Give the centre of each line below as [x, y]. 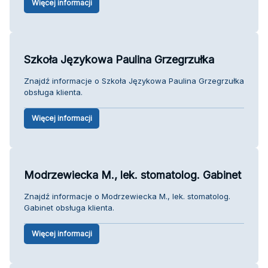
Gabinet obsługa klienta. [69, 207]
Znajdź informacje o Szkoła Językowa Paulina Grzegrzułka [134, 80]
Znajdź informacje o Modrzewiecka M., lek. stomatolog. [127, 196]
